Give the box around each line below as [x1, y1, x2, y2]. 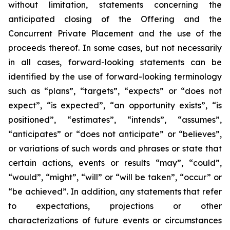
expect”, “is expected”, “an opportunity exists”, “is [8, 100, 222, 110]
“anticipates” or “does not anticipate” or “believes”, [8, 129, 222, 139]
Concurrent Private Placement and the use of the [8, 28, 222, 39]
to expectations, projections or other [8, 201, 222, 211]
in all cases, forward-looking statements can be [8, 57, 222, 67]
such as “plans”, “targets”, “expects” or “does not [8, 86, 222, 96]
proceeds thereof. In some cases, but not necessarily [8, 43, 222, 53]
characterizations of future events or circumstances [8, 215, 222, 225]
